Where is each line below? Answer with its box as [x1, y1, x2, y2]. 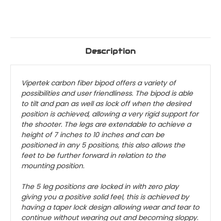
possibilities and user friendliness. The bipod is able [21, 88, 193, 99]
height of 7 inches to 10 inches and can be [21, 130, 164, 140]
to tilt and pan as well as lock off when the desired [21, 99, 191, 109]
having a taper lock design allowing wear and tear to [21, 202, 199, 213]
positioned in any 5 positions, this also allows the [21, 140, 185, 150]
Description [85, 46, 136, 56]
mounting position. [21, 161, 84, 171]
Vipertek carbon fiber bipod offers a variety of [21, 78, 176, 88]
